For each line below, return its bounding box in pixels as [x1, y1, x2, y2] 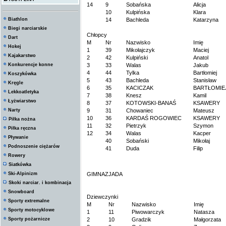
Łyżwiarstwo [8, 98, 36, 103]
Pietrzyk [126, 123, 146, 129]
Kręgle [8, 80, 23, 85]
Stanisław [193, 77, 216, 83]
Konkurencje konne [8, 62, 53, 67]
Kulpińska [126, 9, 150, 15]
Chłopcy [87, 32, 107, 38]
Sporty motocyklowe [8, 207, 54, 212]
